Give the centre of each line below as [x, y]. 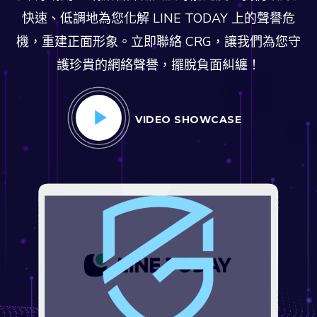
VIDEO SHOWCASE [188, 120]
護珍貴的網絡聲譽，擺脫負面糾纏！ [158, 65]
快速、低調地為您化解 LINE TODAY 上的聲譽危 [158, 18]
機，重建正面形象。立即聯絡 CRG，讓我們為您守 [158, 42]
